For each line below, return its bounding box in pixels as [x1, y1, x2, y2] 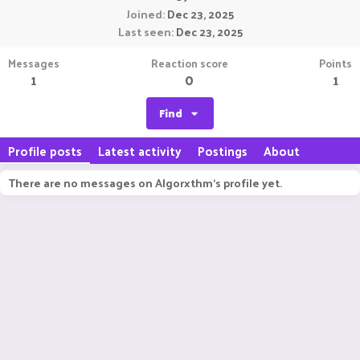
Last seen [117, 22, 171, 42]
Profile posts [8, 140, 82, 162]
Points [319, 53, 352, 73]
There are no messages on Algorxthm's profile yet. [8, 173, 282, 193]
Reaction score [150, 53, 228, 73]
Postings [198, 140, 247, 162]
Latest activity [98, 140, 182, 162]
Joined [126, 4, 162, 24]
